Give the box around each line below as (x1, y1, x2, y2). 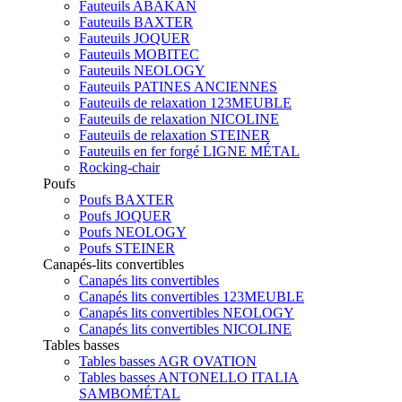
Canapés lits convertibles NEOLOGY (79, 304, 294, 320)
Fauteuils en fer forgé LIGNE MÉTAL (79, 143, 300, 159)
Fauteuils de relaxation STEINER (79, 127, 270, 143)
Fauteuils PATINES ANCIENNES (79, 78, 277, 94)
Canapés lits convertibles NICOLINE (79, 320, 292, 336)
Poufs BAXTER (79, 191, 174, 207)
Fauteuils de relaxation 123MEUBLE (79, 94, 292, 110)
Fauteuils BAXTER (79, 13, 193, 30)
